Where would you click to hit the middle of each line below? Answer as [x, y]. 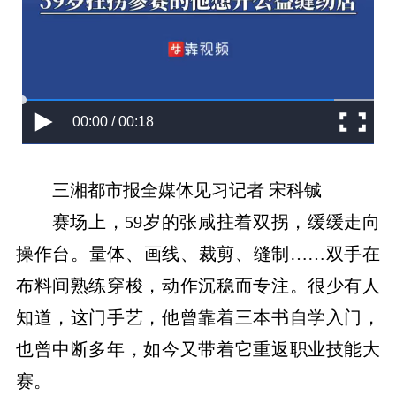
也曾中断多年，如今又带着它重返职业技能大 [198, 350]
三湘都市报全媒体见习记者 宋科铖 [187, 190]
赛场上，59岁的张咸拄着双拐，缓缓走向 [216, 222]
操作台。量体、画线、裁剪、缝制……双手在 [198, 254]
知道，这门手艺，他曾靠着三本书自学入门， [198, 318]
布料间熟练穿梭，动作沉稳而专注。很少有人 [198, 286]
